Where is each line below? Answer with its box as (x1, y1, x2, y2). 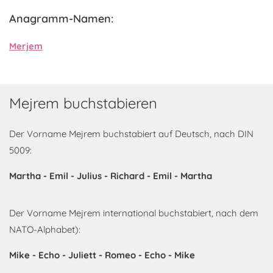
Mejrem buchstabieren (9, 94, 157, 112)
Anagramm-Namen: (9, 12, 113, 26)
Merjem (9, 40, 43, 52)
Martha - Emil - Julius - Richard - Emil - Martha (9, 170, 212, 182)
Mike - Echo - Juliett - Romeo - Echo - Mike (9, 249, 195, 261)
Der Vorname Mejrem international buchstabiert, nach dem (9, 207, 258, 219)
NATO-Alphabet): (9, 224, 80, 235)
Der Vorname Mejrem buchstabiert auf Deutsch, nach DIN (9, 128, 253, 140)
